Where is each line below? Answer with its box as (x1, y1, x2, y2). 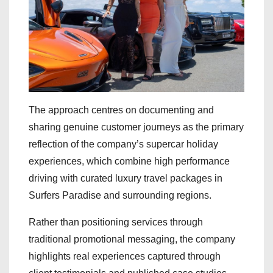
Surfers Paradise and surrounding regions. (29, 190, 211, 200)
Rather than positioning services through (29, 216, 203, 227)
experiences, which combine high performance (29, 155, 230, 166)
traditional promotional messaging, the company (29, 233, 235, 244)
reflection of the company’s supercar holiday (29, 138, 218, 149)
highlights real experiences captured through (29, 250, 221, 261)
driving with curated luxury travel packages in (29, 172, 222, 183)
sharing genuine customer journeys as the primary (29, 121, 244, 132)
